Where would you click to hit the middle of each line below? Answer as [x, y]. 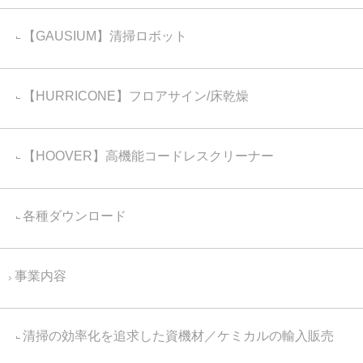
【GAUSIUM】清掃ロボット [105, 36]
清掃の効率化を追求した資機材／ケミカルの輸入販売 [178, 336]
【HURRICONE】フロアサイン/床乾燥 [136, 96]
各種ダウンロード [75, 216]
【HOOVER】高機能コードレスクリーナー [148, 156]
